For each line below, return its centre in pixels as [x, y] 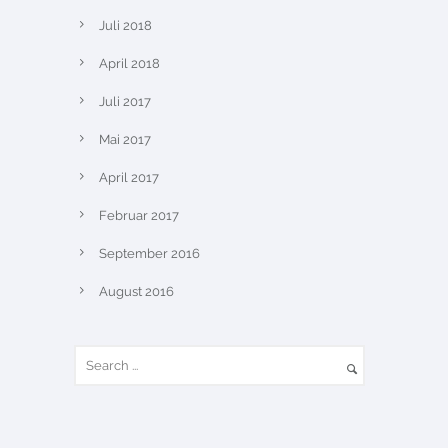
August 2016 [136, 291]
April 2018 [129, 63]
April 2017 [129, 177]
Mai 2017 [125, 139]
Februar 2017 [139, 215]
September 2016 [149, 253]
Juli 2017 [125, 101]
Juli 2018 [125, 25]
